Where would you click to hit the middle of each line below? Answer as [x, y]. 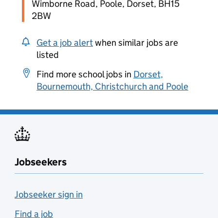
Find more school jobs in [85, 74]
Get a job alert [65, 43]
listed [48, 55]
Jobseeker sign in [49, 194]
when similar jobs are [136, 43]
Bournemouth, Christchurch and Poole [112, 86]
